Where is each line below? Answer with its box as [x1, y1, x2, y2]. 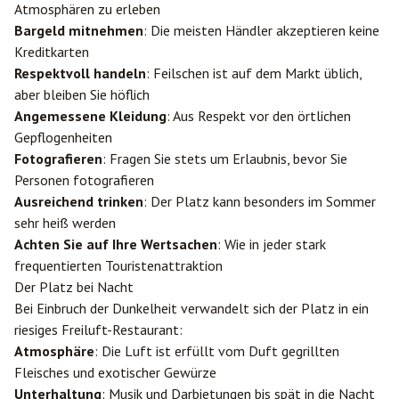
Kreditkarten [14, 43, 89, 61]
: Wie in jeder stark [217, 235, 326, 253]
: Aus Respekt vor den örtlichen [167, 107, 351, 125]
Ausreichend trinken [14, 192, 143, 210]
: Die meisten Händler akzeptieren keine [143, 21, 379, 39]
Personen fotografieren [14, 171, 154, 189]
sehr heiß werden [14, 214, 116, 232]
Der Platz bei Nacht [14, 278, 134, 296]
